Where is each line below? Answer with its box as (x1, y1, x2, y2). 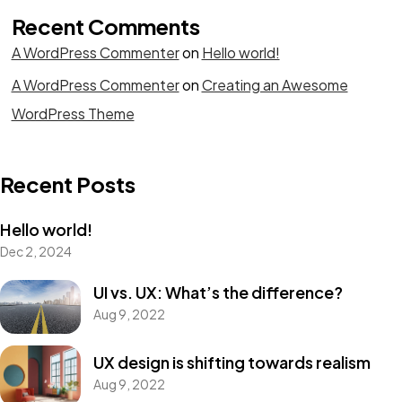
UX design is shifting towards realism (92, 351, 371, 372)
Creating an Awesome (201, 74, 348, 94)
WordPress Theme (11, 103, 135, 123)
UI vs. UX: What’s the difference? (92, 282, 343, 303)
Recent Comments (11, 12, 200, 39)
